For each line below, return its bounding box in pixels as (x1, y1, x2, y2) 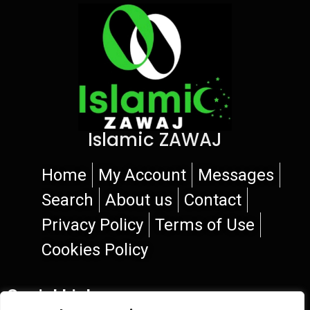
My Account (98, 165, 186, 185)
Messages (198, 165, 274, 185)
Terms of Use (155, 215, 255, 235)
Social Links (7, 285, 104, 307)
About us (105, 190, 172, 210)
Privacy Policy (42, 215, 143, 235)
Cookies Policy (42, 239, 148, 259)
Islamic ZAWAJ (88, 127, 222, 152)
